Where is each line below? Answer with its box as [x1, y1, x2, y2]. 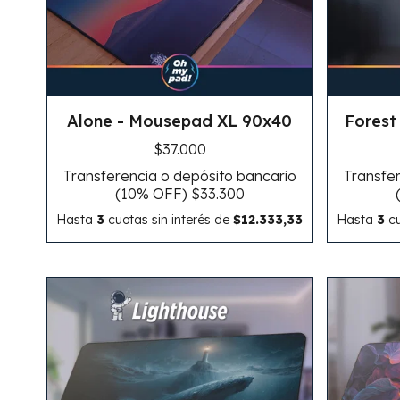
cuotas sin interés [104, 211, 215, 228]
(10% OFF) [114, 184, 191, 203]
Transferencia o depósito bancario [62, 166, 296, 185]
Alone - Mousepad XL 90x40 [67, 110, 293, 131]
